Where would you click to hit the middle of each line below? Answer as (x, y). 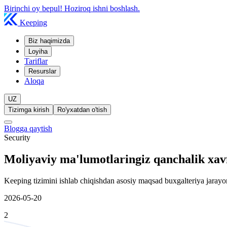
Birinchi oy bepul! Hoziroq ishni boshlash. (72, 8)
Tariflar (36, 61)
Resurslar (42, 71)
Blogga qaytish (28, 128)
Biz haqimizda (49, 41)
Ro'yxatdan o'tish (82, 110)
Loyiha (38, 51)
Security (17, 138)
